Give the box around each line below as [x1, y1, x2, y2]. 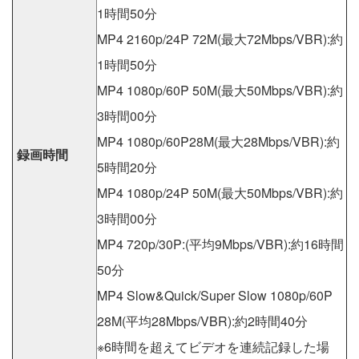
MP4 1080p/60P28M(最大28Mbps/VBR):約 [97, 132, 340, 151]
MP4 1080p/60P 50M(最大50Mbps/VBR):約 [97, 81, 343, 100]
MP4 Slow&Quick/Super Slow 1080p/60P [97, 286, 333, 305]
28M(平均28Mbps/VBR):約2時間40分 [97, 312, 308, 331]
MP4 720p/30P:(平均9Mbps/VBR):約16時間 [97, 235, 344, 254]
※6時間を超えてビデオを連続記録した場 [97, 337, 329, 357]
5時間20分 [97, 158, 157, 177]
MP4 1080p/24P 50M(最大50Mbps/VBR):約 [97, 184, 343, 203]
